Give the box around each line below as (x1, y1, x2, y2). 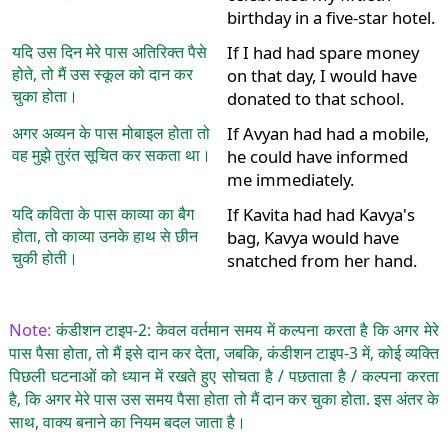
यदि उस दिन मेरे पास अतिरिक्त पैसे (11, 41, 207, 64)
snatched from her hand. (226, 249, 417, 273)
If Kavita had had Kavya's (226, 203, 415, 227)
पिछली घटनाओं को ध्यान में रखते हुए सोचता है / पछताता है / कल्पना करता (8, 364, 440, 387)
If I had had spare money (226, 41, 419, 65)
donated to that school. (226, 87, 404, 111)
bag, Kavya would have (226, 226, 399, 250)
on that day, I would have (226, 64, 417, 88)
